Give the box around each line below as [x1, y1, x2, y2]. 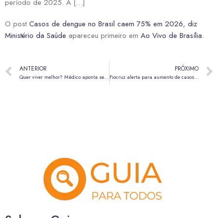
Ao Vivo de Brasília [141, 30, 202, 41]
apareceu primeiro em [66, 30, 141, 41]
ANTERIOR [19, 64, 47, 73]
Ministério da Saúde [5, 30, 66, 41]
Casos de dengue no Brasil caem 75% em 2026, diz [29, 18, 197, 30]
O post [5, 18, 29, 30]
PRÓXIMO [175, 64, 199, 73]
